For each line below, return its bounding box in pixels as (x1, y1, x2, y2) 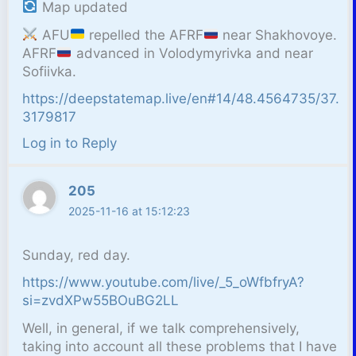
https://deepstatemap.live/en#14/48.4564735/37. (22, 91, 340, 107)
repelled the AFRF (84, 26, 203, 43)
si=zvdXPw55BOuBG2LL (22, 292, 180, 309)
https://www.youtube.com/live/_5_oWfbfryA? (22, 274, 305, 291)
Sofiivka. (22, 63, 77, 79)
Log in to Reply (22, 135, 118, 152)
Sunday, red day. (22, 246, 131, 263)
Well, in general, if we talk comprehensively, (22, 320, 300, 337)
